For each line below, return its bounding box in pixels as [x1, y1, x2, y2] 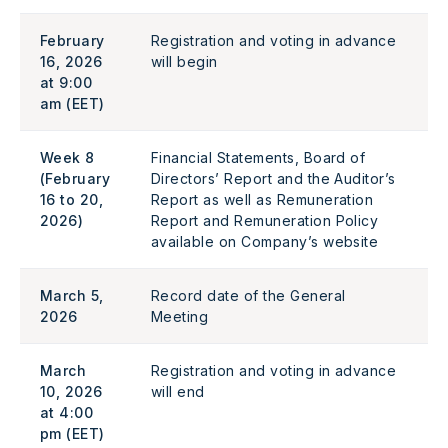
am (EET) [40, 95, 105, 112]
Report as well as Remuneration [151, 191, 374, 208]
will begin [151, 53, 223, 70]
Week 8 [40, 149, 95, 166]
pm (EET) [40, 425, 110, 442]
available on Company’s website [151, 233, 379, 250]
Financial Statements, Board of [151, 149, 366, 166]
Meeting [151, 308, 213, 325]
